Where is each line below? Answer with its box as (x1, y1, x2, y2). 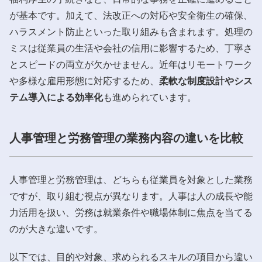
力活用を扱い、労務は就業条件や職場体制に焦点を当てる (9, 207, 253, 218)
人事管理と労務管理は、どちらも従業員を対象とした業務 (9, 174, 253, 185)
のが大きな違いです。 (9, 223, 103, 234)
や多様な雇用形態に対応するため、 (9, 75, 159, 86)
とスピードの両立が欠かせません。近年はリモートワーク (9, 59, 253, 70)
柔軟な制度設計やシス (159, 75, 253, 86)
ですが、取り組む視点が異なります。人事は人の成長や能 (9, 191, 253, 201)
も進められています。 (103, 92, 196, 102)
